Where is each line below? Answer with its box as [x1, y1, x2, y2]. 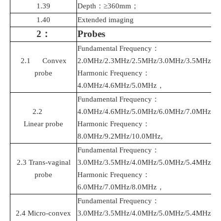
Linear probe [24, 120, 63, 128]
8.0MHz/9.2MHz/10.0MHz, [77, 132, 163, 141]
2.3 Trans [16, 158, 45, 167]
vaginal [47, 158, 71, 167]
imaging [109, 16, 134, 24]
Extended [77, 16, 109, 24]
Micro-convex [26, 209, 71, 218]
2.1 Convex [20, 57, 67, 65]
